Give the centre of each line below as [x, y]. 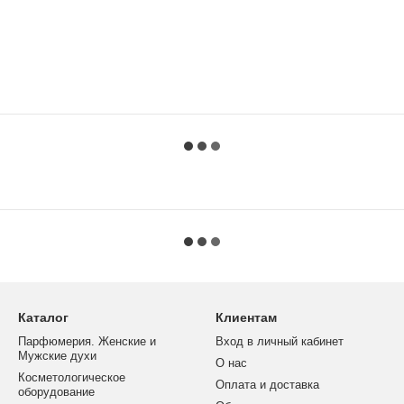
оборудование [56, 392]
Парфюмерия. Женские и [87, 341]
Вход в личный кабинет [280, 341]
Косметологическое [72, 377]
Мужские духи [57, 356]
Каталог [43, 317]
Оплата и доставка [267, 385]
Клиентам [246, 317]
